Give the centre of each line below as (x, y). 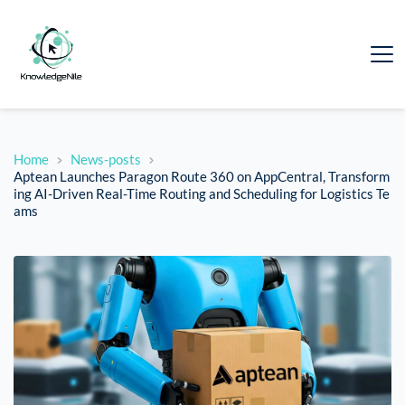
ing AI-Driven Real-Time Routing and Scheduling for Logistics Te (202, 194)
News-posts (105, 160)
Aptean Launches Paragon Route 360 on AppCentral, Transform (202, 177)
